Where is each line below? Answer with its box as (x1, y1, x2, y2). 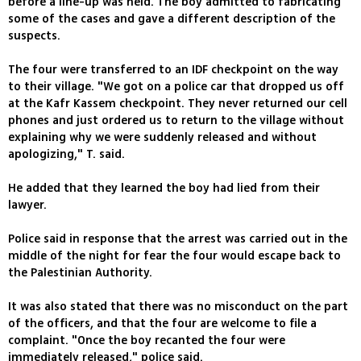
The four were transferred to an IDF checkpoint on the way (8, 61, 338, 79)
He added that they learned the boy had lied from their (8, 180, 320, 197)
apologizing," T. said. (8, 146, 125, 164)
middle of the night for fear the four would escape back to (8, 247, 341, 265)
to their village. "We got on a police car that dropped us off (8, 78, 344, 96)
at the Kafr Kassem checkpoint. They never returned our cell (8, 95, 347, 113)
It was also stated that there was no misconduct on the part (8, 298, 348, 316)
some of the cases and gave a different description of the (8, 10, 335, 28)
